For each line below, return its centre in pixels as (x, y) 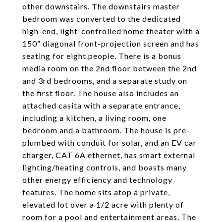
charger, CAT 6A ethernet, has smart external (109, 155)
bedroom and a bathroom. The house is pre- (106, 130)
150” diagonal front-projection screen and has (111, 43)
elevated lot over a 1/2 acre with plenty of (103, 204)
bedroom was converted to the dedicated (102, 19)
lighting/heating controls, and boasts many (105, 167)
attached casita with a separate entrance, (101, 105)
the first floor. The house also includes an (101, 93)
